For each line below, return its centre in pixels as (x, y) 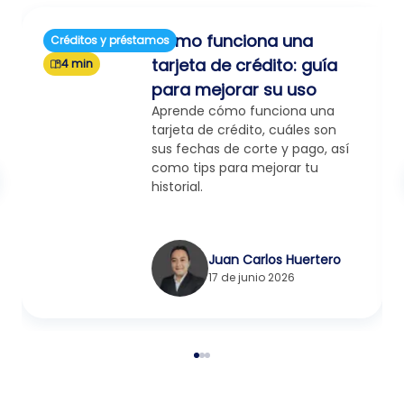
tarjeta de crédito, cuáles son (244, 130)
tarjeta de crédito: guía (245, 65)
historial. (178, 187)
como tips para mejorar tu (235, 168)
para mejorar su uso (234, 90)
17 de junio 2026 (252, 277)
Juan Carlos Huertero (275, 260)
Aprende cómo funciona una (243, 111)
